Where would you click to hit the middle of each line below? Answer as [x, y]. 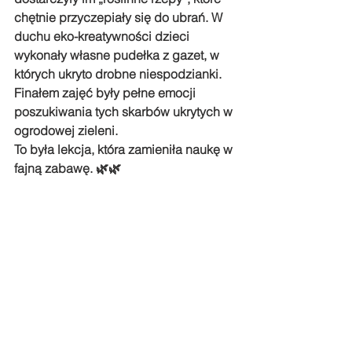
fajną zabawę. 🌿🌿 [68, 168]
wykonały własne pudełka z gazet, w [118, 55]
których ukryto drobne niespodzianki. [119, 74]
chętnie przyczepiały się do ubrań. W [120, 17]
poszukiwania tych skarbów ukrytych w [125, 112]
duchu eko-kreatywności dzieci [103, 36]
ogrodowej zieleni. [68, 130]
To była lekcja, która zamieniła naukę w [125, 149]
